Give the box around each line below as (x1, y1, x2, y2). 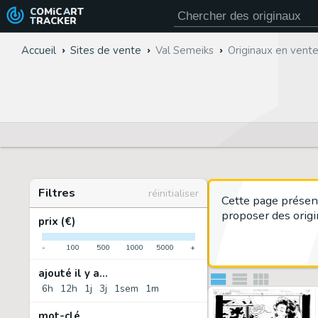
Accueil (21, 43, 56, 57)
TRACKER (35, 13, 77, 28)
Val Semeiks (155, 43, 214, 57)
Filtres (38, 185, 75, 201)
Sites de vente (70, 43, 141, 57)
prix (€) (38, 214, 75, 229)
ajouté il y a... (38, 265, 108, 280)
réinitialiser (148, 186, 199, 200)
